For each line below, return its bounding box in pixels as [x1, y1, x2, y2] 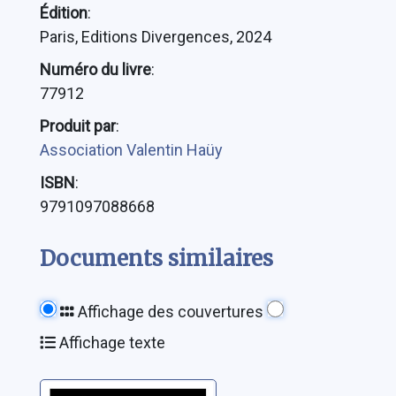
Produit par [39, 117, 116, 136]
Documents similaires [39, 245, 273, 273]
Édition [39, 4, 88, 23]
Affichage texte [55, 333, 165, 353]
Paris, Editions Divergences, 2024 [39, 27, 271, 47]
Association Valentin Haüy [39, 141, 223, 160]
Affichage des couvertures [73, 302, 263, 322]
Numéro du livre [39, 60, 151, 80]
